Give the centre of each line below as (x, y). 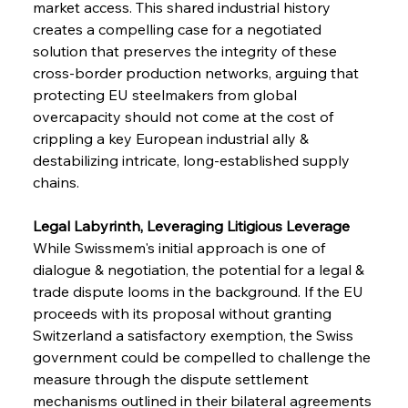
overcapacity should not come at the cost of (184, 116)
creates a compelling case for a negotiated (178, 29)
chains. (56, 182)
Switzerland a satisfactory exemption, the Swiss (194, 335)
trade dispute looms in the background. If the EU (199, 291)
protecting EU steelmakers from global (166, 94)
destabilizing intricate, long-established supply (193, 160)
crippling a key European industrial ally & (172, 138)
